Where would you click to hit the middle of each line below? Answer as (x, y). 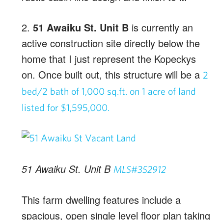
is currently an (161, 27)
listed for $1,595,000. (66, 107)
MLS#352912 (140, 169)
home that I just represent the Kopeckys (109, 59)
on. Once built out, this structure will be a (112, 74)
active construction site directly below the (111, 43)
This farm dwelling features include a (101, 200)
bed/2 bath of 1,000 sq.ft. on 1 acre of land (109, 91)
